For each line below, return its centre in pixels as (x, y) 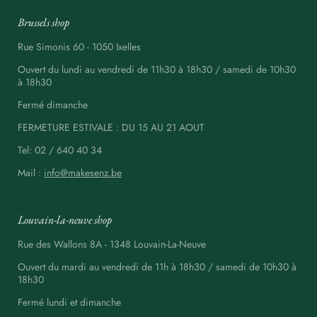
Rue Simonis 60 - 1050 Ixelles (79, 47)
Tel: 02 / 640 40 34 (60, 150)
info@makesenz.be (83, 173)
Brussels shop (44, 23)
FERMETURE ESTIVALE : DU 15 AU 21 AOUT (111, 128)
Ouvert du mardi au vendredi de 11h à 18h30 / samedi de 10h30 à (157, 267)
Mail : (31, 173)
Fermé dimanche (53, 105)
